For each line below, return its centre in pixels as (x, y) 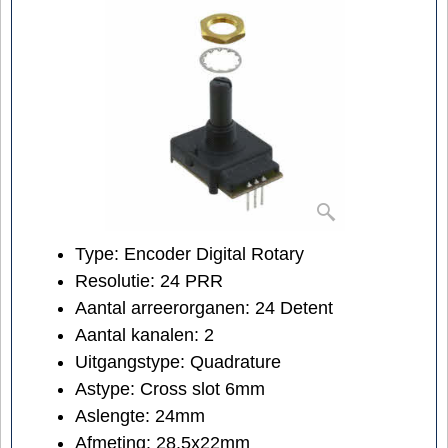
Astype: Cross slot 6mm (170, 389)
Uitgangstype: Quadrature (178, 362)
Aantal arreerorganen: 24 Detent (204, 308)
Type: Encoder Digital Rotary (189, 254)
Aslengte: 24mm (140, 416)
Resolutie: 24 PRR (149, 281)
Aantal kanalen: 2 (144, 335)
